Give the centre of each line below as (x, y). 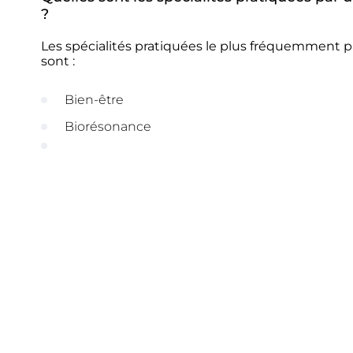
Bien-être (94, 100)
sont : (58, 61)
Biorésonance (108, 126)
